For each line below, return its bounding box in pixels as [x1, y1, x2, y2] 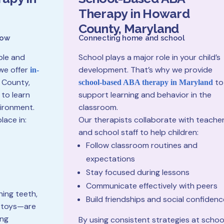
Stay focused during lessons [85, 167, 189, 177]
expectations [85, 153, 135, 164]
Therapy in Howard [78, 6, 189, 21]
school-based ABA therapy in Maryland [78, 78, 213, 86]
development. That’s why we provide [78, 64, 212, 75]
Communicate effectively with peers [85, 180, 217, 191]
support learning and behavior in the [78, 89, 211, 100]
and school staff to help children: [78, 127, 198, 137]
